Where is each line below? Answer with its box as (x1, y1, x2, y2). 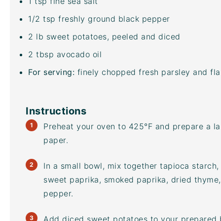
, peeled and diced (107, 32, 181, 41)
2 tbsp (28, 49, 54, 59)
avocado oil (56, 49, 102, 59)
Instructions (26, 105, 86, 117)
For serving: (28, 67, 74, 77)
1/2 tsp (28, 14, 56, 24)
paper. (43, 135, 68, 145)
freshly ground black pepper (55, 14, 170, 24)
